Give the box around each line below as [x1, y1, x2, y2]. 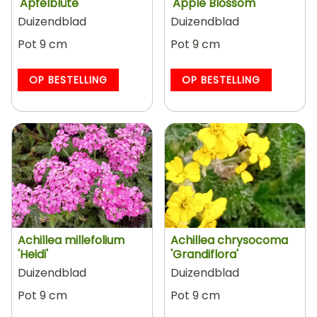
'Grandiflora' [171, 246, 238, 263]
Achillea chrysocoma [171, 232, 288, 248]
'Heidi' [18, 246, 48, 263]
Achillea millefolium [18, 232, 125, 248]
